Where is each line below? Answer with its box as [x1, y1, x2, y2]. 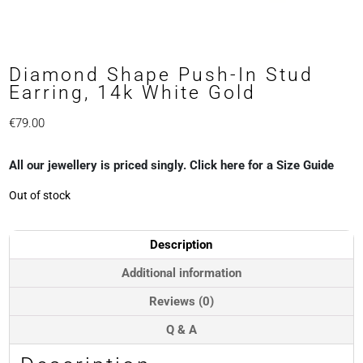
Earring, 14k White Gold [9, 82, 257, 104]
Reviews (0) [148, 294, 214, 310]
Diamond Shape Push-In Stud [9, 64, 314, 86]
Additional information [121, 266, 241, 281]
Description [150, 237, 212, 253]
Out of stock [9, 189, 71, 203]
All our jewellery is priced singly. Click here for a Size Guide [9, 158, 335, 173]
